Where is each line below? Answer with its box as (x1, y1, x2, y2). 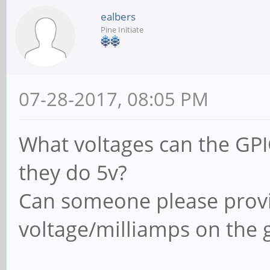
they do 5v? (19, 159, 127, 186)
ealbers (101, 10, 136, 24)
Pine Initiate (101, 24, 143, 35)
